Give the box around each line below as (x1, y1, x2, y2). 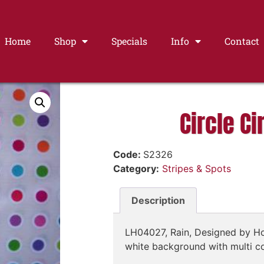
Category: (113, 163, 159, 174)
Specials (111, 35, 147, 47)
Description (131, 194, 186, 206)
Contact (224, 35, 259, 47)
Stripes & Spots (162, 163, 231, 174)
